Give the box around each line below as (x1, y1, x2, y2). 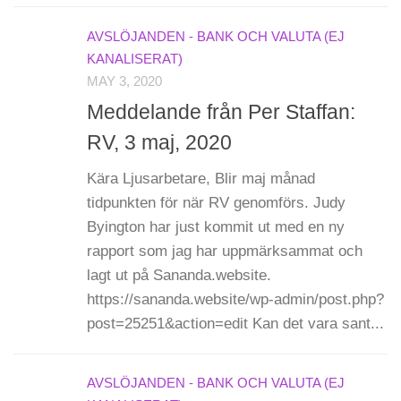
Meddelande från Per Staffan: (87, 99, 355, 124)
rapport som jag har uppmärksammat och (87, 242, 363, 260)
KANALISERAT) (87, 51, 183, 66)
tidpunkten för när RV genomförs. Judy (87, 193, 346, 211)
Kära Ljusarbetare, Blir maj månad (87, 169, 315, 187)
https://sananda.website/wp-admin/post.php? (87, 290, 384, 308)
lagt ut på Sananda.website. (87, 266, 271, 284)
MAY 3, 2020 (87, 73, 162, 89)
